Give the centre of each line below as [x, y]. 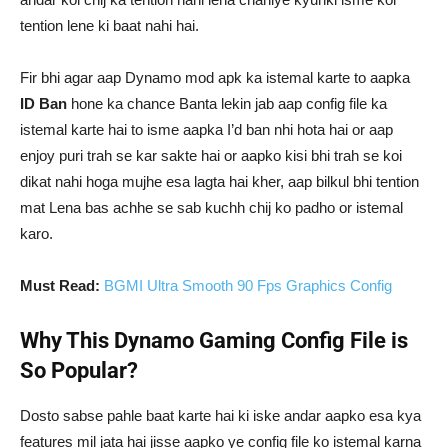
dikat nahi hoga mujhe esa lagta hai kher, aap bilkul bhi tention [219, 181]
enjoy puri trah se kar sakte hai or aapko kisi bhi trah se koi [211, 155]
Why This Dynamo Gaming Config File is [214, 340]
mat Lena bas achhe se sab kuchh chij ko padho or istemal [211, 207]
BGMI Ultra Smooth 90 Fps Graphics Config [248, 285]
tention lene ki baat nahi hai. [109, 25]
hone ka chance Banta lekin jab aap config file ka [227, 103]
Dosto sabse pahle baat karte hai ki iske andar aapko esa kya [220, 415]
